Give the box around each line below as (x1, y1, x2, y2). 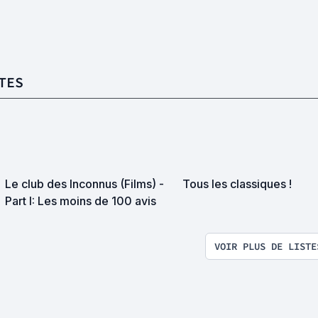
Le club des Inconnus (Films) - (5, 177, 164, 192)
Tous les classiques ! (182, 177, 292, 192)
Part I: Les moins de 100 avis (5, 194, 156, 209)
